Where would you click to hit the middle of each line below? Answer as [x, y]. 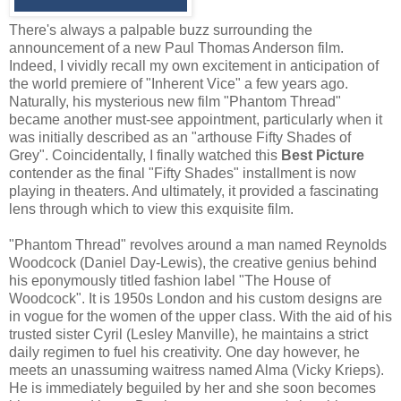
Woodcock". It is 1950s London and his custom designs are [196, 299]
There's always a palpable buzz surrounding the [161, 30]
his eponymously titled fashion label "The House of [170, 281]
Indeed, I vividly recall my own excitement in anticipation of [194, 66]
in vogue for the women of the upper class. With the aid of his [200, 317]
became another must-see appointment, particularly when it [196, 120]
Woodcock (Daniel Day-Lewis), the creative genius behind [193, 263]
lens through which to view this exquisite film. [151, 209]
